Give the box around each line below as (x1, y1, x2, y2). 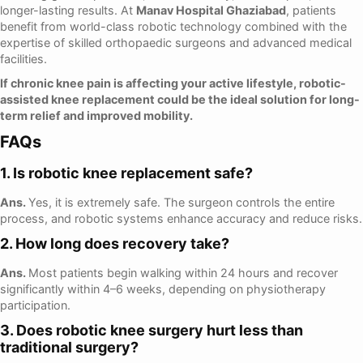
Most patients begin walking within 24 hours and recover (28, 266, 338, 280)
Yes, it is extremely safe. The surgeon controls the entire (28, 195, 335, 210)
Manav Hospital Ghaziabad (136, 3, 286, 18)
